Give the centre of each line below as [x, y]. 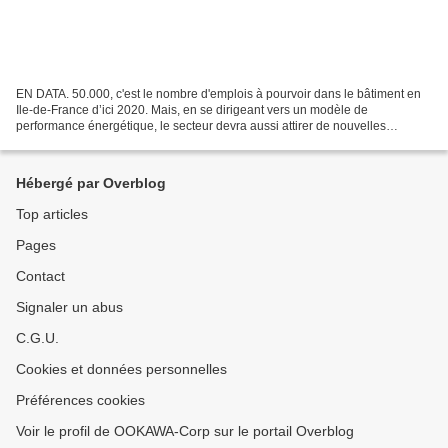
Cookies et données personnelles [121, 369]
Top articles [52, 214]
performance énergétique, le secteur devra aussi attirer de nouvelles [201, 125]
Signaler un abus [69, 307]
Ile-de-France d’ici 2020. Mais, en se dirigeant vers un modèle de [192, 109]
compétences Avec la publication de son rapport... [151, 141]
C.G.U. [37, 338]
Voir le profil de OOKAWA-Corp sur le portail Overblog [185, 431]
